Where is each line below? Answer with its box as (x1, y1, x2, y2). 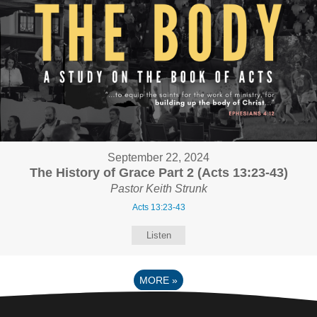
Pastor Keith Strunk (110, 182, 207, 195)
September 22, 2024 (108, 151, 209, 163)
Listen (146, 229, 171, 241)
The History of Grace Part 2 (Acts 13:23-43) (29, 165, 288, 180)
